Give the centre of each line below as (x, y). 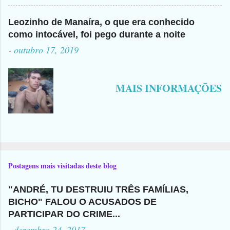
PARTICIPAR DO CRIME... (64, 214)
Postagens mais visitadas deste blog (62, 165)
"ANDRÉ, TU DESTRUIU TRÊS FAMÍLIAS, (98, 189)
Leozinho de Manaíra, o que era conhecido (101, 22)
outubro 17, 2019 (46, 50)
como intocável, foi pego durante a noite (97, 35)
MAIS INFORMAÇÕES (169, 88)
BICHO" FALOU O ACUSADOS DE (82, 202)
